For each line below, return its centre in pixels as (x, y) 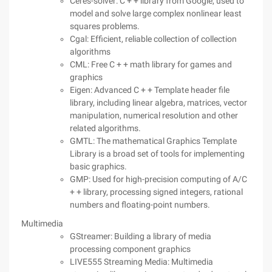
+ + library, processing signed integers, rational (156, 192)
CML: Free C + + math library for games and (151, 64)
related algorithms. (105, 128)
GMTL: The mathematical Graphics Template (153, 141)
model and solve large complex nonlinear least (156, 13)
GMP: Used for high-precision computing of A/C (158, 179)
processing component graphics (130, 249)
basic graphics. (98, 166)
